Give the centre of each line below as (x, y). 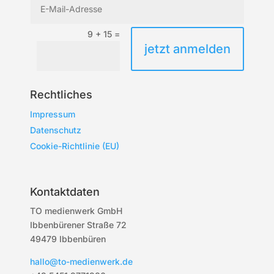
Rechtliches (61, 95)
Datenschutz (56, 130)
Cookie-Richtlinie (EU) (75, 146)
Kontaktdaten (65, 192)
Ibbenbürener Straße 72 (79, 225)
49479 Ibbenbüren (68, 239)
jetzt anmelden (187, 49)
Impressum (53, 114)
